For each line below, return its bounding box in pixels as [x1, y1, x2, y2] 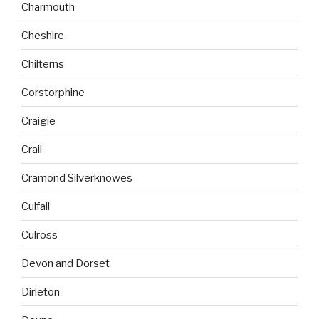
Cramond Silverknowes [21, 171, 132, 184]
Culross [21, 228, 58, 241]
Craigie [21, 114, 56, 127]
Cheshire [21, 28, 64, 42]
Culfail [21, 199, 50, 213]
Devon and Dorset [21, 256, 110, 270]
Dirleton [21, 285, 60, 298]
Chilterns [21, 57, 64, 70]
